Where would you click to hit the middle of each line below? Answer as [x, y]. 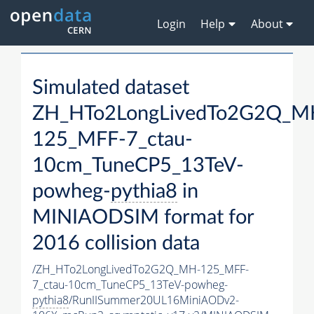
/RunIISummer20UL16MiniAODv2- [154, 300]
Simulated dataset [111, 88]
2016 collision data [116, 244]
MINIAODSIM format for [143, 218]
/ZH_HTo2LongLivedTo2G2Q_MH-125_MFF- [141, 269]
